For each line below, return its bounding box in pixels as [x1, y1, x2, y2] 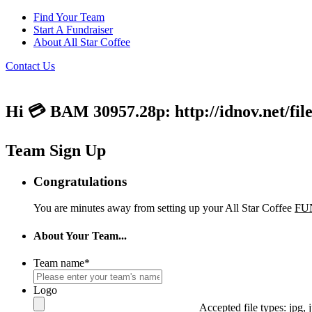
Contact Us [6, 60, 55, 72]
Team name [33, 256, 84, 269]
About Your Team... [33, 229, 127, 242]
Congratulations [33, 173, 127, 189]
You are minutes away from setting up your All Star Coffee [33, 202, 295, 214]
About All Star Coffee [33, 36, 130, 48]
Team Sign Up [6, 141, 106, 159]
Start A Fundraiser [33, 24, 113, 36]
